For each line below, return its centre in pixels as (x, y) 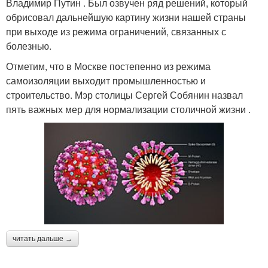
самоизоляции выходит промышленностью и (106, 81)
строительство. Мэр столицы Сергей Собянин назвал (124, 95)
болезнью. (29, 46)
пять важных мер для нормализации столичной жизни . (128, 109)
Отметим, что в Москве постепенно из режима (108, 66)
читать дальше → (42, 238)
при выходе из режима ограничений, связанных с (116, 32)
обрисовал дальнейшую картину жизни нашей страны (126, 17)
